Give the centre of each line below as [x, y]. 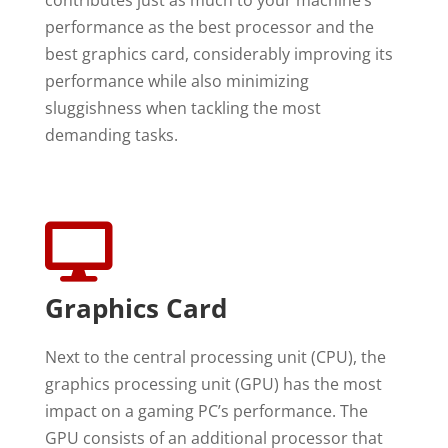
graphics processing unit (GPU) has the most [213, 383]
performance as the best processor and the [209, 26]
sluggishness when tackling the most [182, 107]
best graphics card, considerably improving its [218, 53]
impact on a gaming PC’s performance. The [206, 410]
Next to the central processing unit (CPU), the [215, 356]
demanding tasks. [111, 134]
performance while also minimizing [176, 80]
